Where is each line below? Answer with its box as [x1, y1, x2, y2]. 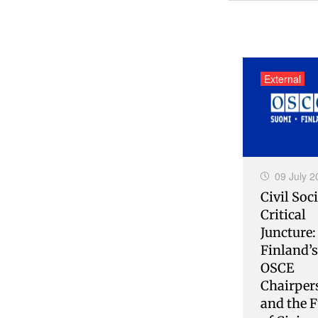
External [264, 72, 301, 86]
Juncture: [261, 224, 316, 241]
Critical [261, 207, 306, 223]
